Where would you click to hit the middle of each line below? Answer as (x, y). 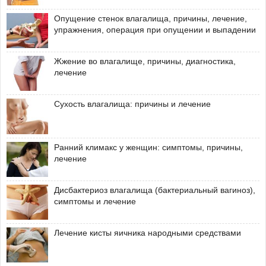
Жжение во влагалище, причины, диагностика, (145, 61)
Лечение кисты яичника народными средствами (148, 232)
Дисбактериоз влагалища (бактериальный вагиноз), (155, 190)
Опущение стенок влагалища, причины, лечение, (151, 19)
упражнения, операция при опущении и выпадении (155, 30)
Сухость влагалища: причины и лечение (132, 104)
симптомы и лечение (95, 201)
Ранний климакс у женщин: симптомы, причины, (148, 147)
